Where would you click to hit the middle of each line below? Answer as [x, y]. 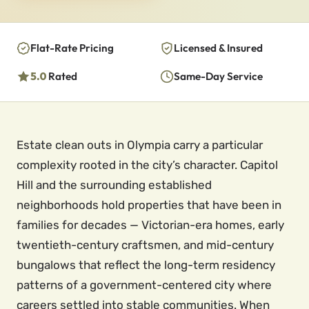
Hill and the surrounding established [114, 185]
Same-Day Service [218, 76]
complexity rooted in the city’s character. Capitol [147, 165]
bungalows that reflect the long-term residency [146, 265]
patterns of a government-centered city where [144, 285]
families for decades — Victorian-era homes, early [150, 225]
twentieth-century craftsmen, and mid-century [145, 245]
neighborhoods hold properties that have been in [149, 205]
